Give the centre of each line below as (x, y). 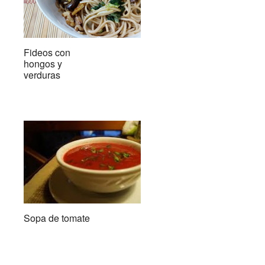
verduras (42, 75)
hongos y (43, 63)
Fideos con (47, 52)
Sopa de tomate (56, 218)
